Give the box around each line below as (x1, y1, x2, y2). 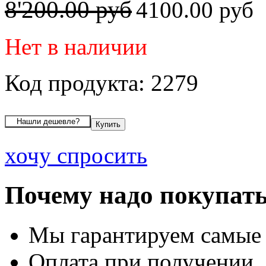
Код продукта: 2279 (5, 69, 198, 96)
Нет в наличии (5, 33, 147, 59)
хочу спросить (5, 142, 147, 168)
